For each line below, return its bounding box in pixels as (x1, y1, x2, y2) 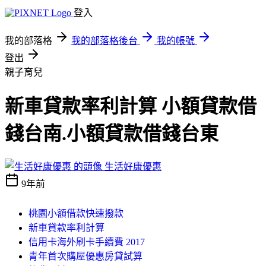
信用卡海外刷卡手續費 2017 (28, 236, 145, 247)
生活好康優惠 (104, 161, 161, 172)
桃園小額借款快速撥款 (28, 208, 123, 218)
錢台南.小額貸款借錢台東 (5, 123, 218, 145)
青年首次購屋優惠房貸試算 (28, 251, 142, 261)
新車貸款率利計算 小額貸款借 (5, 96, 256, 118)
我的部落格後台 (71, 36, 138, 46)
